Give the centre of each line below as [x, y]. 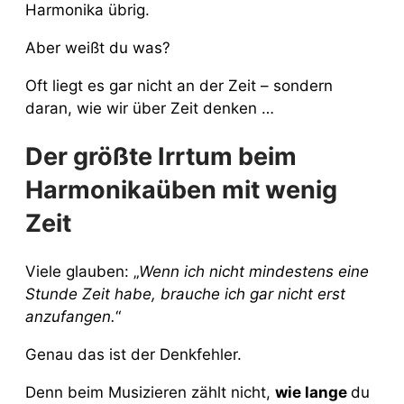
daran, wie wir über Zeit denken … [150, 108]
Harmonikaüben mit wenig [181, 190]
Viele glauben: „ [82, 271]
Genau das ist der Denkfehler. [133, 354]
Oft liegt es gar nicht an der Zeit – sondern [179, 85]
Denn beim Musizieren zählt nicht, [150, 392]
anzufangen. [70, 316]
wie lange [313, 392]
